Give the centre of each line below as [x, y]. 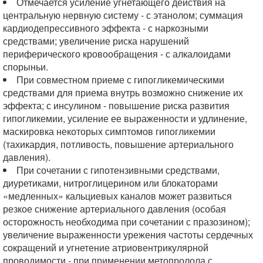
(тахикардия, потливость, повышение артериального [118, 144]
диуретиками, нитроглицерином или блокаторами [110, 183]
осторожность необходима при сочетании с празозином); [127, 222]
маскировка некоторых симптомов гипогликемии [109, 131]
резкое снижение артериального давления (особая [114, 209]
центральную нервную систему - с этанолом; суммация [123, 15]
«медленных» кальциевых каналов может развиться [117, 196]
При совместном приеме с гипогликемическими [120, 80]
